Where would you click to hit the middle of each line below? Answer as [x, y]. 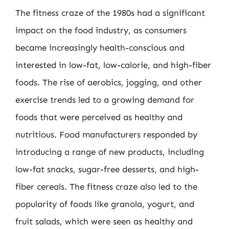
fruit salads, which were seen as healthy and [104, 221]
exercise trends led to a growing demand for [105, 100]
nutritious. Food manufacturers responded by [106, 134]
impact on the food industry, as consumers [101, 30]
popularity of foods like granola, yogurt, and [105, 204]
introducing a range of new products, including [110, 152]
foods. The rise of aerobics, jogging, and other [109, 82]
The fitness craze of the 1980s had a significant [110, 13]
